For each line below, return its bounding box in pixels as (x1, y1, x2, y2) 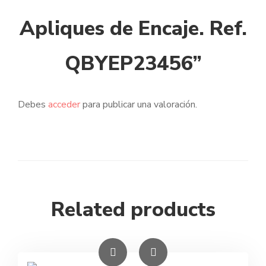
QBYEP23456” (64, 50, 202, 78)
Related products (50, 196, 216, 224)
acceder (48, 98, 80, 112)
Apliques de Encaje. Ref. (19, 15, 247, 43)
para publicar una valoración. (80, 98, 197, 112)
